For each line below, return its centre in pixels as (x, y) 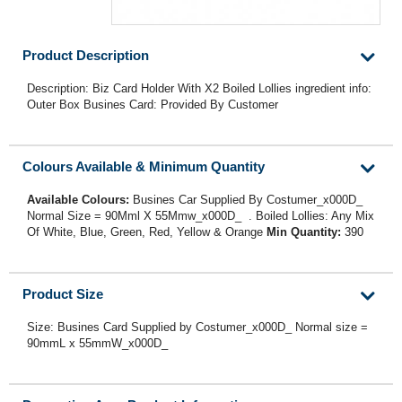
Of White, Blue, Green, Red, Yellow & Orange (145, 232)
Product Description (86, 56)
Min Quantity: (306, 232)
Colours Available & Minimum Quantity (144, 167)
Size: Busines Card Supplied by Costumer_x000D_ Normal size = (197, 328)
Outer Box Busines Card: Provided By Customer (153, 105)
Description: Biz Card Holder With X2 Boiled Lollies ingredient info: (199, 89)
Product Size (63, 294)
